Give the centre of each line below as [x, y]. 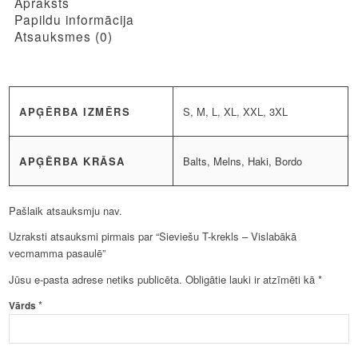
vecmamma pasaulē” [58, 253]
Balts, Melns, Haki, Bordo [243, 161]
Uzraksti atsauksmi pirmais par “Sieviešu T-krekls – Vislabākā [153, 236]
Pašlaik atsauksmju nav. [66, 210]
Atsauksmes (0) [64, 36]
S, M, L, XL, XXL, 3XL [236, 111]
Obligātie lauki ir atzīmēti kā [252, 279]
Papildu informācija [75, 19]
